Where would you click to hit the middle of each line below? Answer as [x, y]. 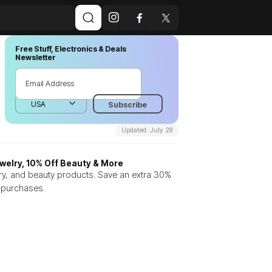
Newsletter [35, 58]
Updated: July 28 [147, 130]
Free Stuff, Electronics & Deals [70, 49]
